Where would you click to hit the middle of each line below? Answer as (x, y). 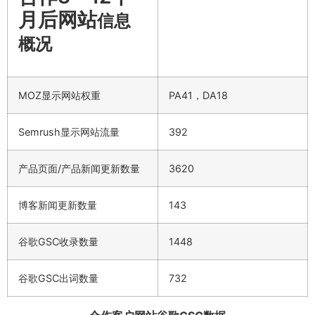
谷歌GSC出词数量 (58, 278)
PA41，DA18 (198, 95)
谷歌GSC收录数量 (58, 241)
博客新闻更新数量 (58, 205)
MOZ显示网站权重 (59, 95)
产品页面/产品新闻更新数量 (79, 168)
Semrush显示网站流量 (69, 131)
